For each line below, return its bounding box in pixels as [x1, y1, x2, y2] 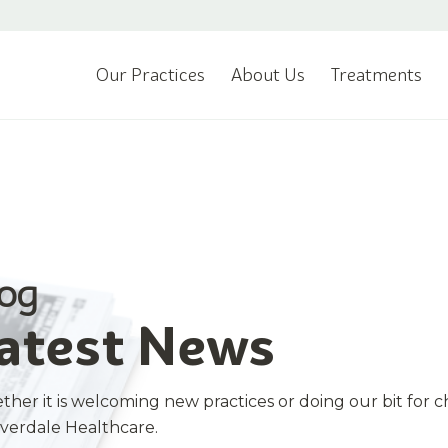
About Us [231, 64, 305, 85]
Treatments [331, 64, 422, 85]
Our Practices [96, 64, 205, 85]
